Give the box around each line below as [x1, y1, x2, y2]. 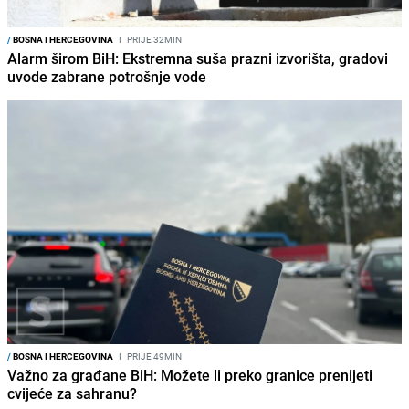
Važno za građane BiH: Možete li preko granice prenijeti [7, 365, 372, 386]
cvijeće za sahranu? [7, 383, 137, 404]
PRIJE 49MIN [125, 350, 182, 363]
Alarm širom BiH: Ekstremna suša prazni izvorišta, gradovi [7, 47, 388, 68]
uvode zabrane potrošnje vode [7, 66, 206, 87]
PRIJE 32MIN [125, 32, 182, 46]
